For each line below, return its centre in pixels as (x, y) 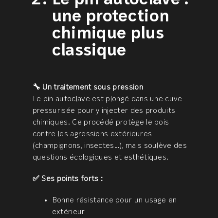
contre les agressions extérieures (92, 135)
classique (89, 52)
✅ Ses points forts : (68, 179)
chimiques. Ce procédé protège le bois (101, 123)
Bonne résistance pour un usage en (114, 201)
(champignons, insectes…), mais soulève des (109, 146)
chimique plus (108, 35)
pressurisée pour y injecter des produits (104, 111)
